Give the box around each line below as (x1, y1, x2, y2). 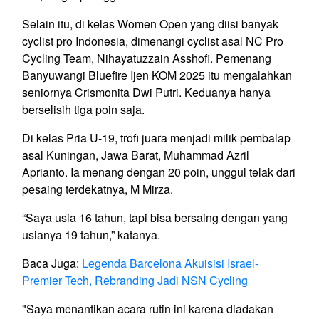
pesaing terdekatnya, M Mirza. (22, 181, 176, 198)
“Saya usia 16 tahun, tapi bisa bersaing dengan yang (22, 209, 288, 226)
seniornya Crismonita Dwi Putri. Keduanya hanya (22, 84, 271, 101)
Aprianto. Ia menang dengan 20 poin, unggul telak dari (22, 164, 296, 181)
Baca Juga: (22, 255, 82, 272)
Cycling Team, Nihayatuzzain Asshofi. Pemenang (22, 50, 271, 67)
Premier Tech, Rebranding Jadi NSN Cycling (22, 272, 248, 289)
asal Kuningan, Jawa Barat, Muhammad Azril (22, 147, 249, 164)
